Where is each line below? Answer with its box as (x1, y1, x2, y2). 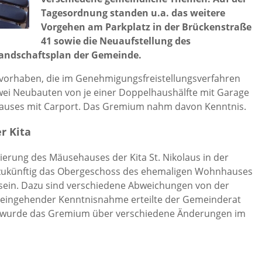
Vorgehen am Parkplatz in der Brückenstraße (41, 20, 251, 34)
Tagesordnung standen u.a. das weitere (41, 6, 225, 20)
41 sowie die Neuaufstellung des (41, 35, 191, 48)
